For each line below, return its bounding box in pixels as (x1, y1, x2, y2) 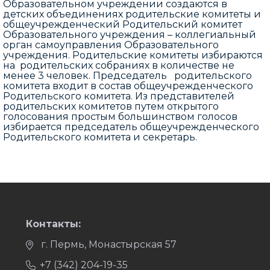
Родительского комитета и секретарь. (3, 131, 197, 143)
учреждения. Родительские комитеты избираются (3, 49, 263, 61)
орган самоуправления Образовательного (3, 39, 219, 51)
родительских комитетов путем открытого (3, 101, 219, 112)
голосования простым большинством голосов (3, 111, 237, 122)
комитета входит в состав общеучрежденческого (3, 80, 253, 92)
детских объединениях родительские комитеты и (3, 8, 261, 20)
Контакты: (26, 218, 81, 230)
